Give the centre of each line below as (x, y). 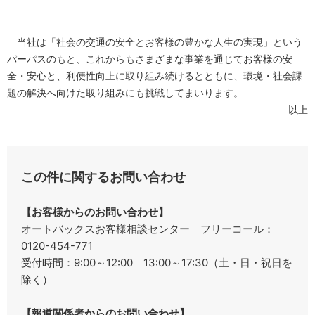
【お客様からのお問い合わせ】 (95, 212)
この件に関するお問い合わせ (103, 176)
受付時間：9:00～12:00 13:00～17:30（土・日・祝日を (157, 262)
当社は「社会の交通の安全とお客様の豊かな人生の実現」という (155, 41)
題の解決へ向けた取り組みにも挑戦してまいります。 (125, 92)
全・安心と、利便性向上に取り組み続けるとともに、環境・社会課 (155, 75)
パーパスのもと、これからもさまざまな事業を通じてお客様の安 (150, 58)
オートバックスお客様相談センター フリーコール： (148, 229)
